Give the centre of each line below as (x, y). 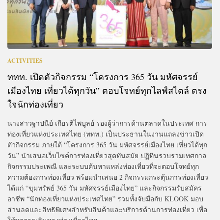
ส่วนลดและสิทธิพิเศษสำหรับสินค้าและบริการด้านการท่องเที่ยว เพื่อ (107, 209)
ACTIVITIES (25, 60)
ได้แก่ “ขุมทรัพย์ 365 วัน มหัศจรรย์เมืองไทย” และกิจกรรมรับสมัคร (105, 188)
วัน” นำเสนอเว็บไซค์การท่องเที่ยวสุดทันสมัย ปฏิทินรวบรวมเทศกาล (107, 155)
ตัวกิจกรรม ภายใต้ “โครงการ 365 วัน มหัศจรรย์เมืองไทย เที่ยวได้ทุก (107, 144)
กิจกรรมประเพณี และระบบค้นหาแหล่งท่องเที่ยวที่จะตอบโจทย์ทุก (103, 166)
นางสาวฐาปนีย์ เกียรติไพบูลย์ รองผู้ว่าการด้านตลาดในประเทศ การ (107, 123)
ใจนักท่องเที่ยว (35, 104)
